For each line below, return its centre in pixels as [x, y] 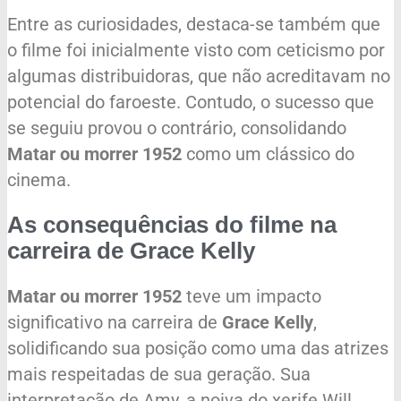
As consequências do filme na [172, 225]
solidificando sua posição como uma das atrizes [198, 348]
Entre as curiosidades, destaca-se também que [194, 24]
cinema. [39, 179]
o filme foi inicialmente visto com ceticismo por [196, 50]
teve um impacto [252, 296]
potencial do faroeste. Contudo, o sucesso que [191, 102]
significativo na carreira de [115, 322]
